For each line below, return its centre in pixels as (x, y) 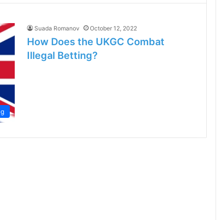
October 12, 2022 (113, 28)
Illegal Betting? (62, 55)
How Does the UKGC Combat (96, 42)
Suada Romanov (57, 28)
